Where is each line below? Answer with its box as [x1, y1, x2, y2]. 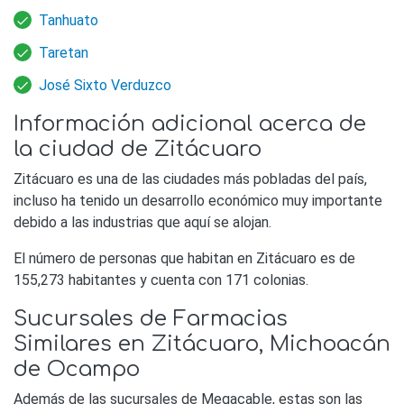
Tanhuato [39, 12, 98, 30]
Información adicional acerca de [14, 112, 366, 136]
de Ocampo [14, 357, 140, 381]
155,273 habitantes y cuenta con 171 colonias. [14, 271, 308, 289]
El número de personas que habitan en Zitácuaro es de [14, 250, 355, 268]
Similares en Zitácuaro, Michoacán [14, 332, 390, 356]
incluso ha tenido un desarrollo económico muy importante [14, 192, 382, 210]
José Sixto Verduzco [39, 77, 171, 95]
